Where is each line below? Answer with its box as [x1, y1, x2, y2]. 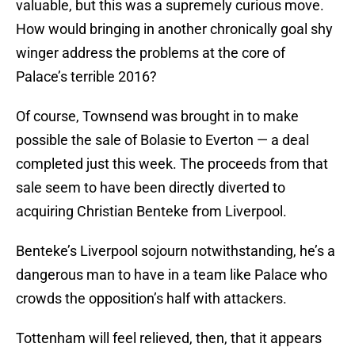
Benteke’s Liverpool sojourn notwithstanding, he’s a [16, 242, 335, 260]
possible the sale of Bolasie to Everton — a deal [16, 132, 309, 149]
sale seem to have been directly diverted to [16, 179, 285, 197]
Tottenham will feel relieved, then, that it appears [16, 330, 322, 347]
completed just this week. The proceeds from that [16, 155, 328, 173]
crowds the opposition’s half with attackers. [16, 290, 287, 307]
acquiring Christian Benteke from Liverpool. [16, 203, 287, 220]
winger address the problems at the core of [16, 44, 285, 62]
